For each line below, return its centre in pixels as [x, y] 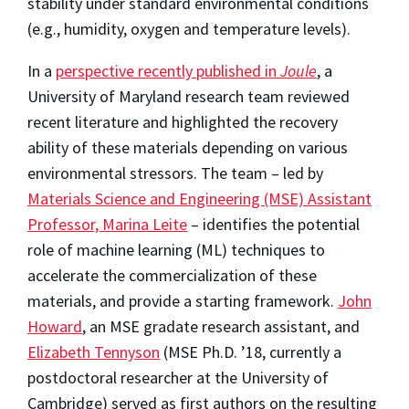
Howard [55, 327]
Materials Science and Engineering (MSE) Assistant [199, 199]
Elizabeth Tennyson [94, 352]
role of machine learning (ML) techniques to [176, 250]
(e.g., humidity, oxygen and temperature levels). [191, 29]
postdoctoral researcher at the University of [178, 378]
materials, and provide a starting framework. [183, 301]
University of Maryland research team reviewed [189, 97]
